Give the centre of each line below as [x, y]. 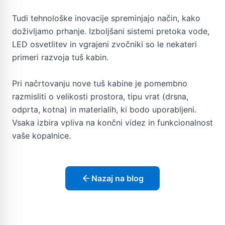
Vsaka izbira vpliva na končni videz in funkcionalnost [113, 122]
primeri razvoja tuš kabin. [60, 57]
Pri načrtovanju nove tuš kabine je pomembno [100, 83]
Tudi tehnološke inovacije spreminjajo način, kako [106, 18]
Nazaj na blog [118, 178]
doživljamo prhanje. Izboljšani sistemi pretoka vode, [111, 31]
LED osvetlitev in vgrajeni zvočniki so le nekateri [104, 44]
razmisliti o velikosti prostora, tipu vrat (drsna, [100, 96]
